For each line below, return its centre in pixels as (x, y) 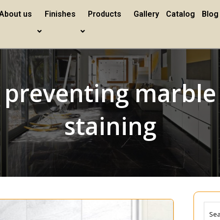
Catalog (181, 14)
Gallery (147, 14)
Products (104, 14)
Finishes (60, 14)
